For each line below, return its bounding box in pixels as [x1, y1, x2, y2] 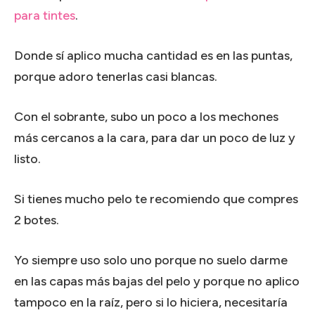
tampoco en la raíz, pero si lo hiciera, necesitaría [14, 294, 288, 310]
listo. [14, 150, 41, 167]
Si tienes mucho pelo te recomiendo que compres [14, 191, 298, 207]
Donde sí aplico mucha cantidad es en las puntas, [14, 47, 292, 63]
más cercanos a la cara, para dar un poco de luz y [14, 129, 295, 146]
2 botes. [14, 212, 59, 228]
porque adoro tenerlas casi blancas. [14, 68, 217, 84]
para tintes [14, 7, 75, 23]
